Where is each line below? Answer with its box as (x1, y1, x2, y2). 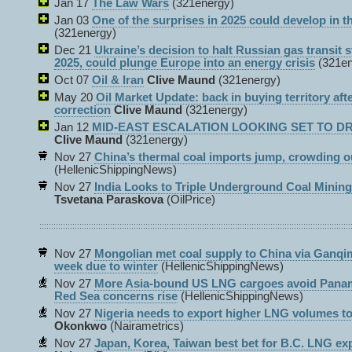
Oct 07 (54, 74, 92, 86)
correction (54, 104, 111, 116)
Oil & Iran (92, 74, 144, 86)
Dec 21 (54, 44, 94, 57)
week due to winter (54, 260, 158, 273)
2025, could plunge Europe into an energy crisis (54, 57, 315, 69)
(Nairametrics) (107, 320, 184, 332)
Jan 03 (54, 14, 92, 27)
